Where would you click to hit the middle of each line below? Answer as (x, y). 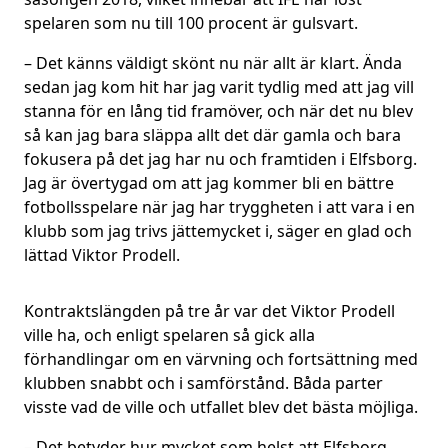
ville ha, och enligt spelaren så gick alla (169, 335)
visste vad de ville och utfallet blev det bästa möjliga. (221, 407)
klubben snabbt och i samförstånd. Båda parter (203, 383)
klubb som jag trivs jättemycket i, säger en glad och (218, 231)
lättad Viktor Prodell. (102, 255)
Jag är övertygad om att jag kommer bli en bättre (209, 183)
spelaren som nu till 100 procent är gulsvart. (191, 23)
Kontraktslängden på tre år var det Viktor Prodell (209, 311)
